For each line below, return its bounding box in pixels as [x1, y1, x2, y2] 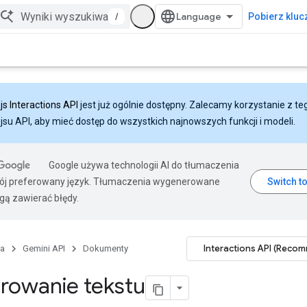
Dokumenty [83, 243, 128, 254]
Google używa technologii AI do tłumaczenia [49, 160, 239, 171]
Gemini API [23, 243, 65, 254]
